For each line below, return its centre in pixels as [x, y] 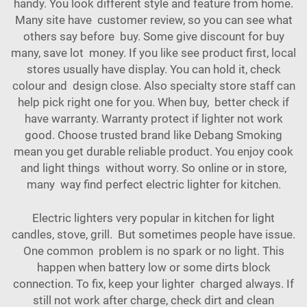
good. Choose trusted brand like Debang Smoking [153, 135]
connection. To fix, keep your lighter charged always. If [153, 284]
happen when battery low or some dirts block [153, 267]
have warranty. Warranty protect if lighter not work [153, 119]
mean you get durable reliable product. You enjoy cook [153, 151]
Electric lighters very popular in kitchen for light [153, 218]
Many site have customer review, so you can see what [153, 20]
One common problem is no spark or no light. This [153, 251]
